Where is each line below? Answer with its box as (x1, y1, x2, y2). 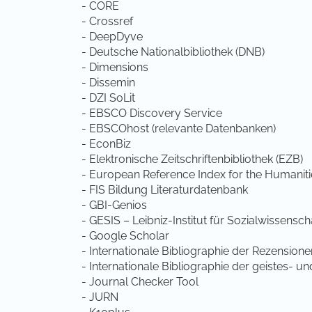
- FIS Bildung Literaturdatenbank (81, 183, 248, 196)
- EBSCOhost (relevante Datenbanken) (81, 122, 276, 135)
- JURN (81, 290, 118, 304)
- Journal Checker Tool (81, 275, 198, 288)
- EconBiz (81, 137, 131, 150)
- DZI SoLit (81, 91, 135, 104)
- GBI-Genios (81, 198, 147, 212)
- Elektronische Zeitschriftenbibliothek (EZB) (81, 153, 303, 166)
